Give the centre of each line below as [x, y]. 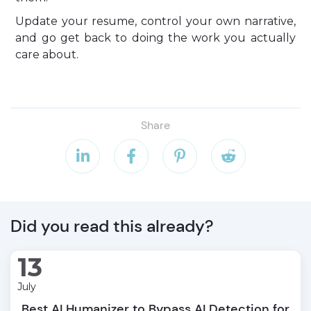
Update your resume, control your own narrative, [155, 21]
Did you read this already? [112, 226]
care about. [47, 54]
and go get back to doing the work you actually [155, 38]
